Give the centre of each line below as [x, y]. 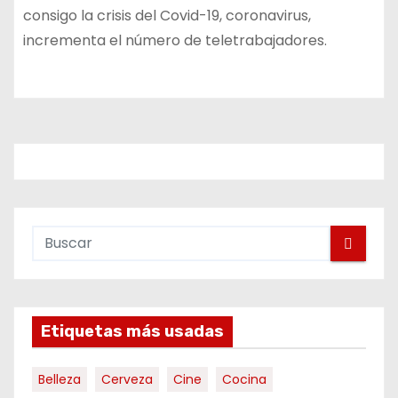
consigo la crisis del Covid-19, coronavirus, [167, 16]
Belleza [60, 379]
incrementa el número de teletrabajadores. [175, 40]
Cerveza [127, 379]
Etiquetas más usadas [132, 331]
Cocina [244, 379]
